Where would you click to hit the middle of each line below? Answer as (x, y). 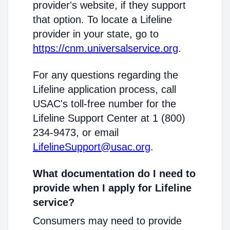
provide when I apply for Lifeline (112, 188)
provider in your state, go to (96, 34)
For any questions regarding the (106, 75)
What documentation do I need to (114, 174)
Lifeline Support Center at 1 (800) (109, 118)
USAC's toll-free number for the (104, 104)
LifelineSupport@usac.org (92, 147)
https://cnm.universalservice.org (106, 48)
